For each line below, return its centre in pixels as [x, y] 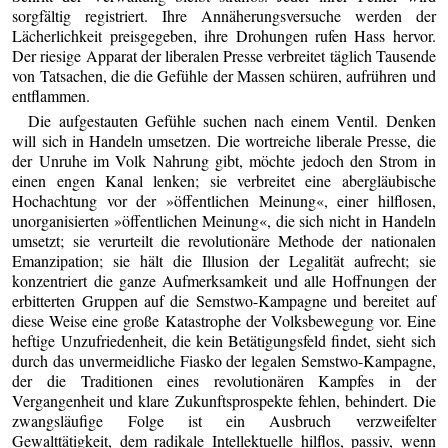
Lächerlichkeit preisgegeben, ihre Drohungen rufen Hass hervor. [224, 36]
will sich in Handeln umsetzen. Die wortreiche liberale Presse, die [224, 141]
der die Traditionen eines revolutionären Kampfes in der [224, 381]
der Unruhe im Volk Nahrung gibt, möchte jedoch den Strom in [224, 161]
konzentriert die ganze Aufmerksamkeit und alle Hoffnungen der [224, 281]
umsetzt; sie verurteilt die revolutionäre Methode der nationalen [224, 241]
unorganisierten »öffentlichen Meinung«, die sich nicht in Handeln [224, 221]
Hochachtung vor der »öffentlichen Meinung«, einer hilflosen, [224, 201]
